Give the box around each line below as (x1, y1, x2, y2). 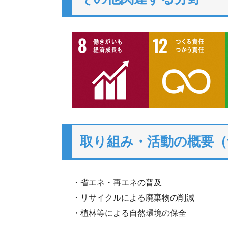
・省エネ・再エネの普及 (72, 178, 162, 187)
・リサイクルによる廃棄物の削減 (72, 193, 194, 202)
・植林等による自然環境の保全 (72, 209, 186, 217)
